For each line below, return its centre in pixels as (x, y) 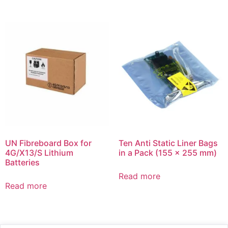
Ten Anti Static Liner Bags (168, 143)
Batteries (22, 163)
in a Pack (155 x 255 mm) (167, 153)
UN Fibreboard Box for (48, 143)
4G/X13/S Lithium (39, 153)
